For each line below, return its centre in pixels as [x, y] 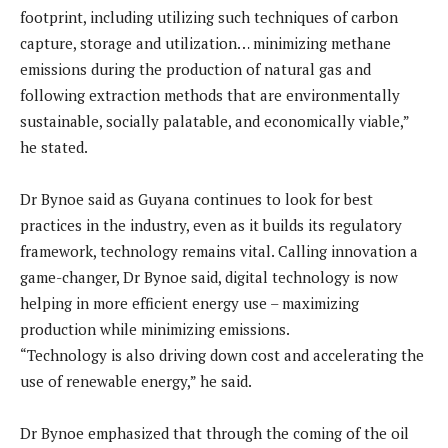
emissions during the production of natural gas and [195, 69]
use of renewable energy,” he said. [136, 381]
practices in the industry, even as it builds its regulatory [211, 225]
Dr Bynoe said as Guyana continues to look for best [196, 199]
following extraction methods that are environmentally [210, 95]
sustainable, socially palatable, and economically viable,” [214, 121]
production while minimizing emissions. [155, 329]
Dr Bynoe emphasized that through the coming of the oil [214, 433]
